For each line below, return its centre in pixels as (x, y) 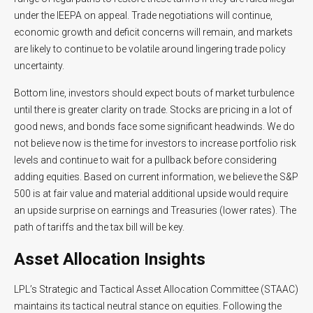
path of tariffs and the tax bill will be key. (99, 227)
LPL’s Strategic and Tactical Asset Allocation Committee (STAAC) (156, 289)
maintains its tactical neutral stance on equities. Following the (148, 306)
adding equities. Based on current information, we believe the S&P (156, 177)
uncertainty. (39, 66)
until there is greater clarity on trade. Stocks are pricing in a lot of (153, 110)
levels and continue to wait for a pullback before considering (145, 160)
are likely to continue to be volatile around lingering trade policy (150, 49)
